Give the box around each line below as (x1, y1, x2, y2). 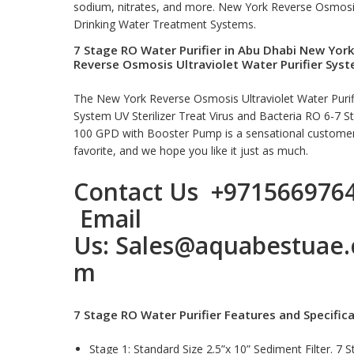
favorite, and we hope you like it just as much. (73, 142, 308, 158)
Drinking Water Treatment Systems (73, 17, 254, 32)
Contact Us (73, 175, 211, 208)
